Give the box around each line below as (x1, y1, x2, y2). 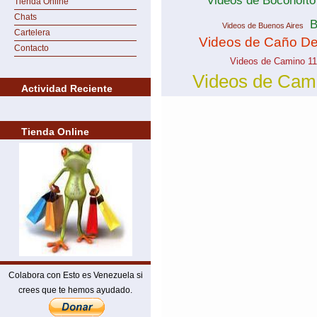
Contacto (14, 43, 49, 53)
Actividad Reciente (21, 83, 113, 94)
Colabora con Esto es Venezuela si (8, 270, 143, 280)
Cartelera (14, 28, 50, 38)
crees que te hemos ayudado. (18, 285, 132, 295)
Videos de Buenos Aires (222, 21, 304, 30)
